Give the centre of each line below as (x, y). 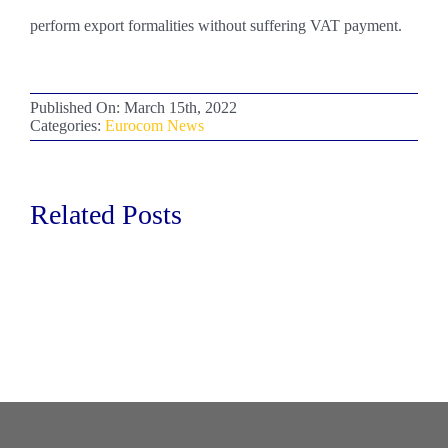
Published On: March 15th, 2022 (133, 107)
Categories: (67, 125)
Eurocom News (154, 125)
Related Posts (105, 214)
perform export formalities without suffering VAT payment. (215, 25)
